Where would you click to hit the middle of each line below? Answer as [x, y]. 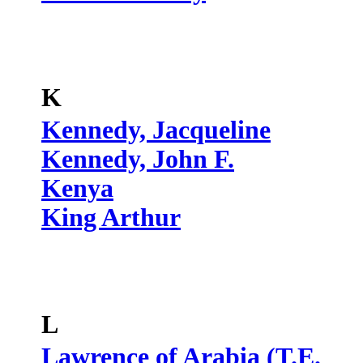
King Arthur [111, 218]
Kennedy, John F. [138, 159]
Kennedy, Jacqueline [156, 130]
